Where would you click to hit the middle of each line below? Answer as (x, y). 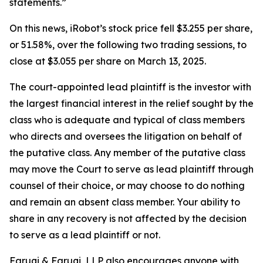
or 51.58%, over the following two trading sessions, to (128, 45)
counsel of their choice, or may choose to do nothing (127, 186)
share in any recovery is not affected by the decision (128, 219)
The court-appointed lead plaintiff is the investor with (130, 87)
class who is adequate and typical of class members (127, 120)
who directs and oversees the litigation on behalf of (126, 136)
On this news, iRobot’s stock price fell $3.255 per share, (131, 28)
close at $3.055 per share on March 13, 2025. (108, 61)
